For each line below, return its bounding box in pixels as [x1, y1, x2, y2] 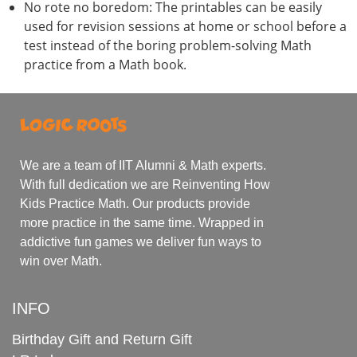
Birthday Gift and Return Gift [12, 331, 192, 348]
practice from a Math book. [24, 55, 186, 73]
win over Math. [20, 254, 102, 269]
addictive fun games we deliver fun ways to [20, 235, 261, 249]
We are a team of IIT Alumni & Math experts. [20, 159, 266, 173]
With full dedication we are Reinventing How [20, 178, 270, 192]
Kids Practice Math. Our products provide [20, 197, 250, 211]
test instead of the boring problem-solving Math [24, 36, 312, 54]
